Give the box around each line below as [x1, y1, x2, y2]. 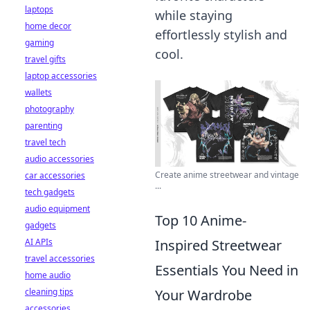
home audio [25, 269, 71, 281]
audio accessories [25, 153, 94, 165]
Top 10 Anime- [155, 211, 246, 230]
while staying [155, 7, 232, 24]
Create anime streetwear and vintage [155, 169, 299, 181]
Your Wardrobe [155, 286, 252, 305]
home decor [25, 20, 71, 32]
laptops [25, 3, 53, 15]
